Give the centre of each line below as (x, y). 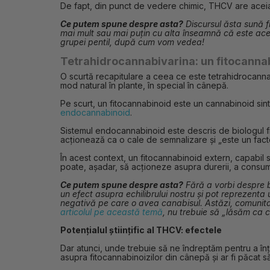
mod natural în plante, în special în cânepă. (144, 85)
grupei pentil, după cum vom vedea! (132, 42)
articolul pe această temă (111, 212)
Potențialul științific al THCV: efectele (141, 230)
